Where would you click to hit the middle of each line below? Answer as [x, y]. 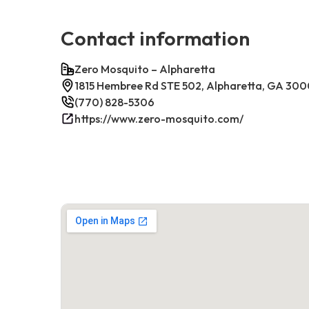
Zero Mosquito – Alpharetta [145, 69]
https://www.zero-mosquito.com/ [159, 118]
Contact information [155, 38]
